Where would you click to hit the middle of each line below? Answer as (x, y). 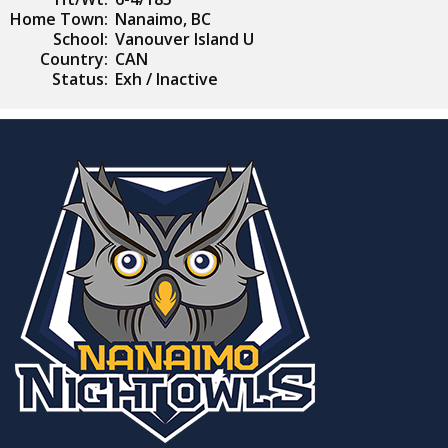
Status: (80, 79)
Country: (74, 59)
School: (80, 39)
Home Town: (59, 19)
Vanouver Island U (184, 39)
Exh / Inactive (166, 79)
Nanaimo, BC (163, 19)
